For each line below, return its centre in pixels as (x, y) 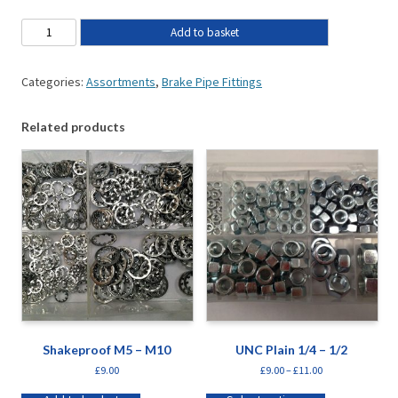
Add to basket (204, 32)
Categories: (54, 81)
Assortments (121, 81)
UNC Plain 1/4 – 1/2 (291, 349)
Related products (73, 126)
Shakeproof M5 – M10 (107, 349)
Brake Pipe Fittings (212, 81)
